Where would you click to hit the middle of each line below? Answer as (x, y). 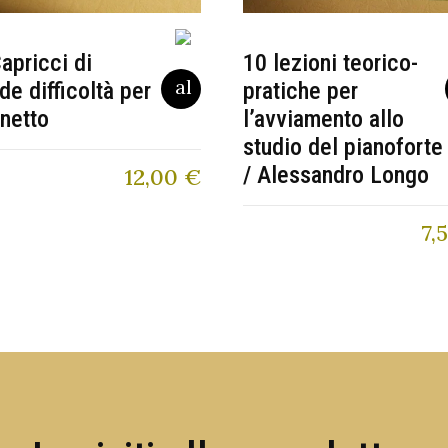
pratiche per (300, 91)
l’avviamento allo (323, 119)
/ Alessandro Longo (335, 175)
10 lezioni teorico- (330, 63)
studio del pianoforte (342, 147)
